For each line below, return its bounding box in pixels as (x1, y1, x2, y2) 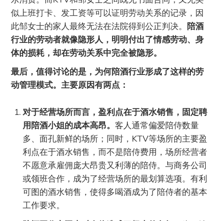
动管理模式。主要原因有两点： (11, 79, 129, 90)
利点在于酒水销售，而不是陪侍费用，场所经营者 (23, 147, 208, 157)
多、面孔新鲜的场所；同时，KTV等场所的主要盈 (23, 133, 208, 144)
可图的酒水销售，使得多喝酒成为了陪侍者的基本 (23, 186, 208, 197)
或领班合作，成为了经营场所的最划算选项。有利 (23, 173, 208, 184)
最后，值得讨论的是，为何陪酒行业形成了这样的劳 (11, 66, 204, 77)
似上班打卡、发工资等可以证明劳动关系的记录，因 (11, 7, 204, 18)
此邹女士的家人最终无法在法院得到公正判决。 (11, 21, 187, 32)
